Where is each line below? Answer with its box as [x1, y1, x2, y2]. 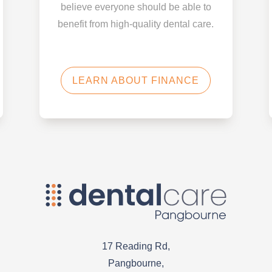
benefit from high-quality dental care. [58, 18, 214, 29]
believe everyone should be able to [60, 1, 211, 12]
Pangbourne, [107, 258, 164, 269]
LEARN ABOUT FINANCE [72, 75, 200, 86]
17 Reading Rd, [101, 241, 170, 252]
